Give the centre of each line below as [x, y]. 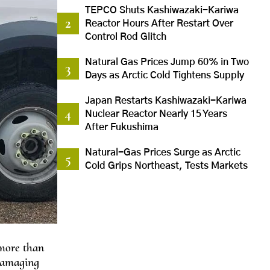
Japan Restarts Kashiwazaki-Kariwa [165, 101]
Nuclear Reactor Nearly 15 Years [156, 114]
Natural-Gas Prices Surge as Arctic [162, 153]
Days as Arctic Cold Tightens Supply [164, 76]
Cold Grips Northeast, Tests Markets [166, 166]
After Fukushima [121, 127]
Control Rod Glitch [125, 37]
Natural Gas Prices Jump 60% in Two [167, 62]
